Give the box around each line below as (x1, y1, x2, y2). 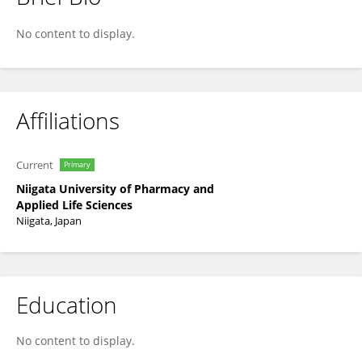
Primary (64, 159, 90, 170)
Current (16, 158, 53, 172)
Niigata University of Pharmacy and (16, 181, 214, 196)
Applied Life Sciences (16, 197, 133, 213)
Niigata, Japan (16, 213, 82, 228)
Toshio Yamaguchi (36, 2, 133, 17)
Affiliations (16, 105, 120, 136)
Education (16, 289, 117, 320)
